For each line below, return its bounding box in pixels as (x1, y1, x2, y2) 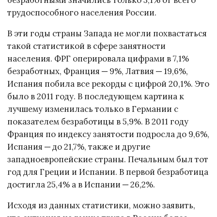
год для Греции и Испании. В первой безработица (7, 166, 208, 177)
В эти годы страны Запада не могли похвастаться (7, 28, 207, 39)
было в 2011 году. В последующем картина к (7, 91, 184, 102)
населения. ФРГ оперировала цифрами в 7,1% (7, 53, 189, 64)
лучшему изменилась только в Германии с (7, 103, 178, 114)
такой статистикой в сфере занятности (7, 40, 166, 51)
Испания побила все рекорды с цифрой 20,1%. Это (7, 78, 209, 89)
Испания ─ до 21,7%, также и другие (7, 141, 150, 152)
